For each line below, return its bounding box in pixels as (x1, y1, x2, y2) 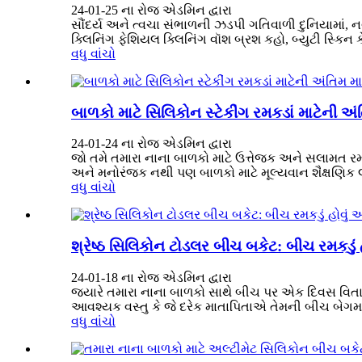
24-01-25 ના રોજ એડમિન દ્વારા (71, 2, 232, 17)
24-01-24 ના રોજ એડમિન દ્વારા (71, 137, 232, 151)
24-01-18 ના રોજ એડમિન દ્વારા (71, 270, 232, 284)
